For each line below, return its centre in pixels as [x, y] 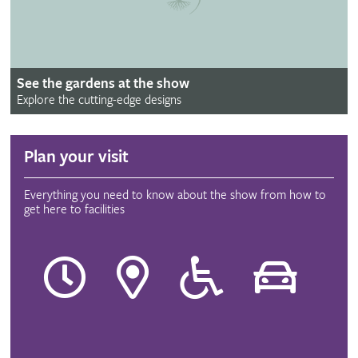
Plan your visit [76, 158]
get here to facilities [74, 209]
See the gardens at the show [103, 84]
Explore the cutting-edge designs [99, 101]
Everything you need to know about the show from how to [175, 195]
